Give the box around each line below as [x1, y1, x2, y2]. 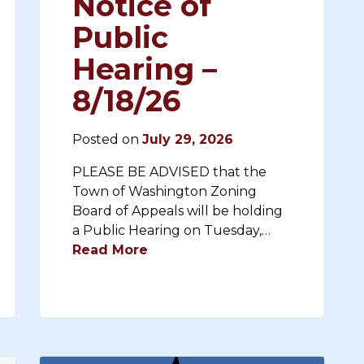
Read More [72, 242, 148, 258]
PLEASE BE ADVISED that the [72, 164, 266, 180]
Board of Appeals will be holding [72, 203, 283, 219]
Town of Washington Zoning [72, 184, 257, 199]
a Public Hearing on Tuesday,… [72, 223, 271, 238]
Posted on [72, 132, 142, 147]
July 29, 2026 [142, 132, 233, 147]
